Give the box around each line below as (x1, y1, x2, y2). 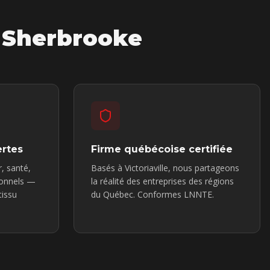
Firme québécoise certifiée (91, 143, 233, 155)
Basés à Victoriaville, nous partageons (91, 162, 239, 174)
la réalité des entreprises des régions (91, 175, 234, 187)
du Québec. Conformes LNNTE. (91, 189, 214, 200)
